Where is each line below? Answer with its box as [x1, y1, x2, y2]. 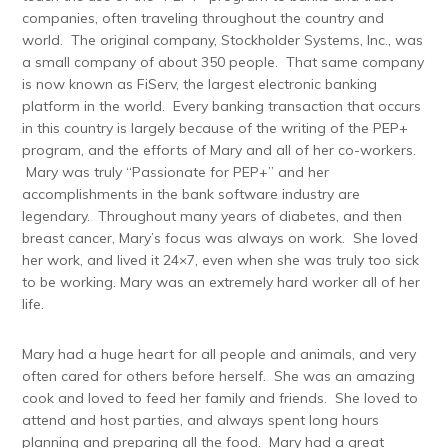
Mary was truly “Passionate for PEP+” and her [22, 162, 330, 181]
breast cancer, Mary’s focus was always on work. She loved [22, 228, 419, 247]
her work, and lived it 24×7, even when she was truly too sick [22, 250, 420, 269]
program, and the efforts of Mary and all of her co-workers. [22, 140, 417, 159]
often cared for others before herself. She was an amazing [22, 366, 416, 385]
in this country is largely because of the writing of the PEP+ [22, 118, 409, 137]
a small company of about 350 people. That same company [22, 52, 425, 71]
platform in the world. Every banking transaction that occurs [22, 96, 422, 115]
